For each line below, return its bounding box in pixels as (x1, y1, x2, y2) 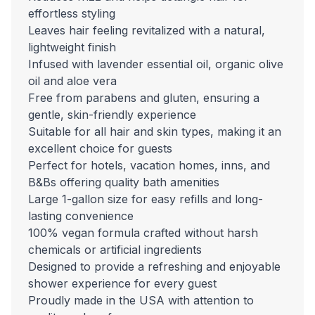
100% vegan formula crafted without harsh (28, 226, 258, 240)
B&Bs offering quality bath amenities (28, 175, 219, 190)
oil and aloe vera (28, 74, 117, 89)
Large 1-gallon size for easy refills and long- (28, 192, 263, 207)
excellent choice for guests (28, 141, 172, 156)
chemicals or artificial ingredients (28, 243, 202, 257)
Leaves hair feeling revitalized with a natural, (28, 23, 265, 38)
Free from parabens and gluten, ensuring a (28, 91, 259, 105)
